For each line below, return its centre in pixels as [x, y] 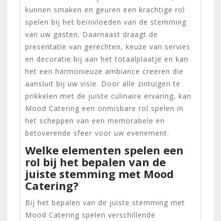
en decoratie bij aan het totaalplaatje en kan [107, 59]
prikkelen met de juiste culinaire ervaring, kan [108, 96]
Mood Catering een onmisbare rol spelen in [104, 108]
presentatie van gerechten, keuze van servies [108, 46]
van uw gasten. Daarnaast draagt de [92, 34]
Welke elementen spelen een [104, 150]
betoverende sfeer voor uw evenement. [97, 133]
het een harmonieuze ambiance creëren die [104, 71]
